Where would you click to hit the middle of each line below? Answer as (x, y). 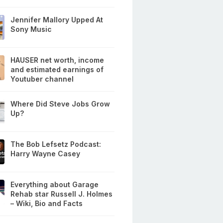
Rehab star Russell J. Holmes (62, 194)
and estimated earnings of (57, 70)
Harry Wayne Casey (46, 154)
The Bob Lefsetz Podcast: (56, 144)
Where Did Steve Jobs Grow (60, 104)
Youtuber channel (42, 79)
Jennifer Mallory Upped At (57, 20)
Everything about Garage (55, 185)
